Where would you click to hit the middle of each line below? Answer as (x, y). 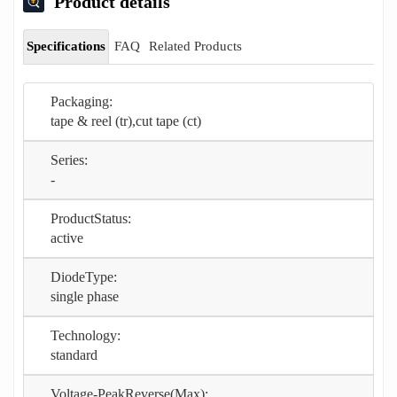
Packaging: (82, 101)
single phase (85, 296)
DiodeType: (84, 276)
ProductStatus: (91, 218)
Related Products (195, 46)
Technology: (86, 335)
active (67, 237)
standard (74, 354)
